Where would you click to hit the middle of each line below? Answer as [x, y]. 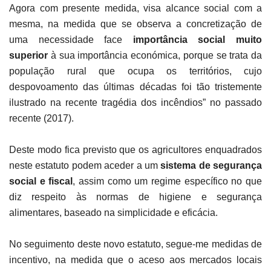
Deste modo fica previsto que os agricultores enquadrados [135, 149]
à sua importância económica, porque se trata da [155, 55]
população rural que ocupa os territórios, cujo [135, 71]
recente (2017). [41, 118]
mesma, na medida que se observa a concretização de [135, 24]
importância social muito [198, 39]
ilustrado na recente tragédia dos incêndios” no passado [135, 102]
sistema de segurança [211, 165]
